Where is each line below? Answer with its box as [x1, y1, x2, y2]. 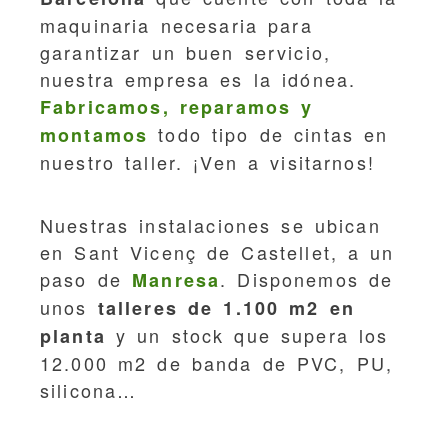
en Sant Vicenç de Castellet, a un [40, 238, 395, 265]
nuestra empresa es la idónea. [40, 65, 357, 92]
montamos [40, 121, 149, 148]
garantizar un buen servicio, [40, 38, 332, 65]
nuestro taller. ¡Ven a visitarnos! [40, 148, 375, 175]
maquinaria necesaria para [40, 11, 313, 38]
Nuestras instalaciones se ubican [40, 211, 381, 238]
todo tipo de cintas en [148, 120, 389, 147]
